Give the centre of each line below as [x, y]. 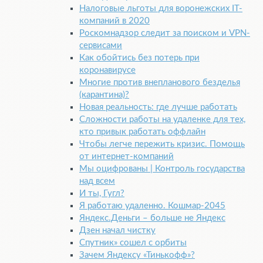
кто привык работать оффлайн [142, 132]
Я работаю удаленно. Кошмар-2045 [152, 206]
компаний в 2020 [114, 21]
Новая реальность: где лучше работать [158, 107]
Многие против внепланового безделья [160, 83]
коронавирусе [107, 70]
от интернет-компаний [127, 157]
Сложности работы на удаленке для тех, [162, 120]
